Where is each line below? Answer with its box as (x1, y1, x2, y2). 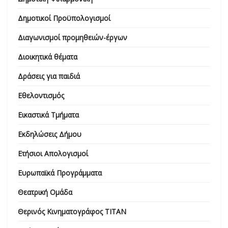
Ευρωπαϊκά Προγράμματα (18, 167, 102, 178)
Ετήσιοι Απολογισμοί (18, 148, 88, 158)
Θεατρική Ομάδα (18, 187, 72, 197)
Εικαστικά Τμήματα (18, 109, 79, 120)
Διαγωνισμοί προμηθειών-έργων (18, 32, 127, 42)
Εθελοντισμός (18, 90, 64, 100)
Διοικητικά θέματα (18, 51, 77, 62)
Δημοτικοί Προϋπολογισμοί (18, 13, 110, 23)
